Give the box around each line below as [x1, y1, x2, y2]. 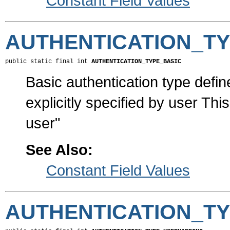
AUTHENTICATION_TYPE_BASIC [91, 58, 181, 66]
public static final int [5, 58, 91, 66]
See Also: [26, 141, 93, 159]
